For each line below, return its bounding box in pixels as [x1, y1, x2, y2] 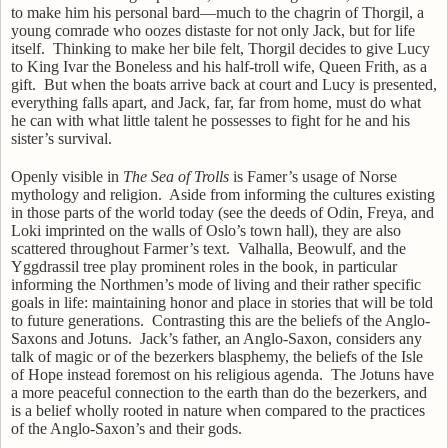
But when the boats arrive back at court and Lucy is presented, [44, 75, 437, 93]
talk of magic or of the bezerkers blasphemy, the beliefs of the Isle [11, 347, 423, 365]
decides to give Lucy [299, 39, 430, 57]
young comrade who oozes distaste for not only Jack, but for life [11, 21, 415, 39]
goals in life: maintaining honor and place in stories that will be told [11, 293, 433, 311]
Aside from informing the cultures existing [169, 185, 435, 203]
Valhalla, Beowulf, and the [238, 239, 406, 257]
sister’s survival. [11, 129, 112, 147]
